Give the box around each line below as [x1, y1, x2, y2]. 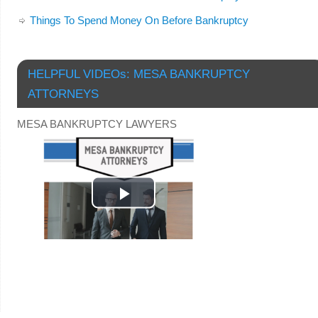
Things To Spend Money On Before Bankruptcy [29, 13, 248, 26]
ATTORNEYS [27, 87, 99, 100]
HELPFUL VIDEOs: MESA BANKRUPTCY [27, 67, 250, 80]
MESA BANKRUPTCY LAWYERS [16, 117, 177, 130]
